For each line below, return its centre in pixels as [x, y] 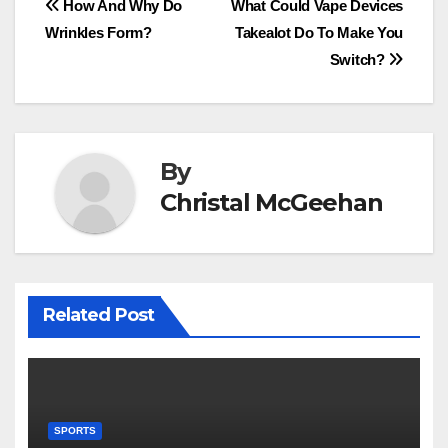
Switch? [359, 60]
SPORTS [74, 431]
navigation [125, 53]
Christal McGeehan [271, 202]
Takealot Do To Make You [319, 33]
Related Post [98, 314]
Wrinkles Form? [98, 33]
